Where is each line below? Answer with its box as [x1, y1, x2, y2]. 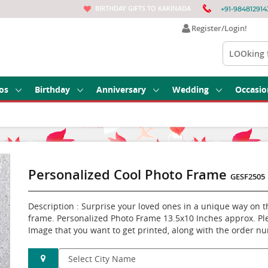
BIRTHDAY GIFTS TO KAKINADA [95, 3, 191, 13]
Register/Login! [188, 23, 247, 33]
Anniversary [96, 84, 146, 95]
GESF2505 [230, 171, 266, 182]
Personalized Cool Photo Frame [28, 166, 231, 184]
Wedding [172, 84, 209, 95]
